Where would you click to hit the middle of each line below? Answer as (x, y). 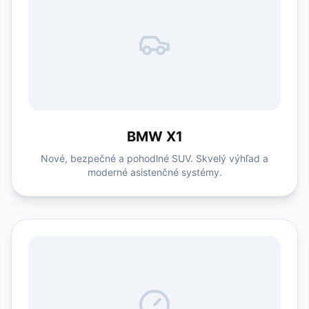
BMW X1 (154, 137)
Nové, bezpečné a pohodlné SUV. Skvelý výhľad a (154, 158)
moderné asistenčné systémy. (154, 172)
